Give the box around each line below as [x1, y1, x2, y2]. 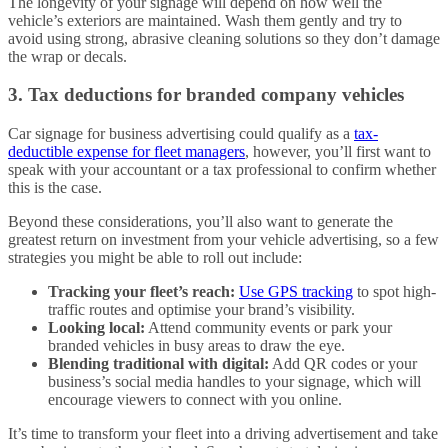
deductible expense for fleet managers [8, 143, 245, 161]
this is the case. [8, 179, 102, 197]
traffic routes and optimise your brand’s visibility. [48, 301, 355, 319]
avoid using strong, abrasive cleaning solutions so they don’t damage [8, 29, 440, 47]
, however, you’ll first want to [245, 143, 431, 161]
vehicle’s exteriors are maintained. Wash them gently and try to [8, 11, 402, 29]
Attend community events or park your [145, 319, 392, 337]
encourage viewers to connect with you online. [48, 391, 342, 409]
